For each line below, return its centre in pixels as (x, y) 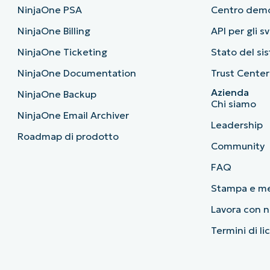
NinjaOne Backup (57, 94)
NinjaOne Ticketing (62, 52)
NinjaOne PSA (49, 10)
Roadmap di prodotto (68, 137)
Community (238, 146)
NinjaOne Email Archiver (73, 115)
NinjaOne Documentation (77, 73)
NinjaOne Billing (54, 31)
